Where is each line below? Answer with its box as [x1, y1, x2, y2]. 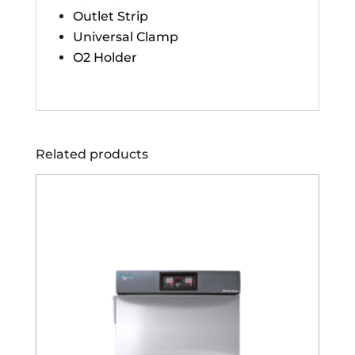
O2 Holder [72, 50, 137, 66]
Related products [35, 147, 148, 162]
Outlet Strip [72, 9, 148, 25]
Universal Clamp [72, 29, 178, 45]
